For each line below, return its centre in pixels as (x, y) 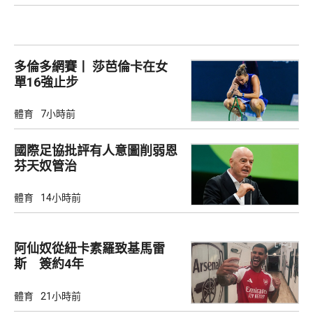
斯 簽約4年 (49, 264)
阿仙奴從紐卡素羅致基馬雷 (89, 249)
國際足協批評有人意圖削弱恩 (96, 151)
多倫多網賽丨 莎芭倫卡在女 (91, 66)
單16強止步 (46, 82)
